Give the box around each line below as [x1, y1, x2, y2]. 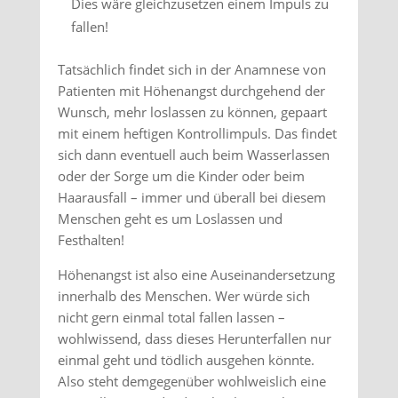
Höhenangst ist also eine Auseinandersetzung [57, 266, 335, 283]
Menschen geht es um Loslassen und [57, 210, 283, 227]
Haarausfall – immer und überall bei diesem [57, 188, 326, 206]
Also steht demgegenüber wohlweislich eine [57, 372, 326, 390]
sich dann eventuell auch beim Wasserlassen [57, 146, 330, 163]
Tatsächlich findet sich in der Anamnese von [57, 60, 326, 78]
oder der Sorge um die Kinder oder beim [57, 167, 305, 185]
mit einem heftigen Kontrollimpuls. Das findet [57, 124, 337, 142]
